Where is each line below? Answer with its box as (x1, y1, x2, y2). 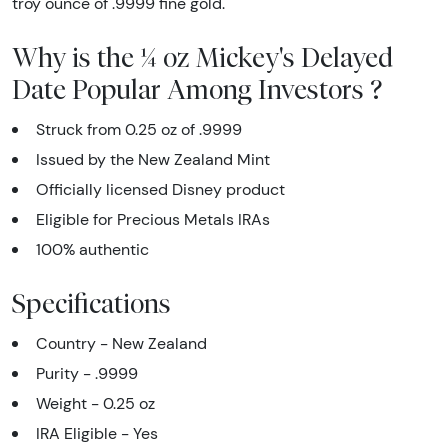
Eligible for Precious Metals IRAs (36, 209, 270, 229)
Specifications (12, 286, 171, 319)
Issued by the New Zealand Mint (36, 149, 270, 169)
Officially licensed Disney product (36, 179, 285, 199)
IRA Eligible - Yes (36, 423, 158, 443)
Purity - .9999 (36, 363, 138, 383)
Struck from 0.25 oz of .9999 (36, 119, 242, 139)
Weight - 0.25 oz (36, 393, 155, 413)
